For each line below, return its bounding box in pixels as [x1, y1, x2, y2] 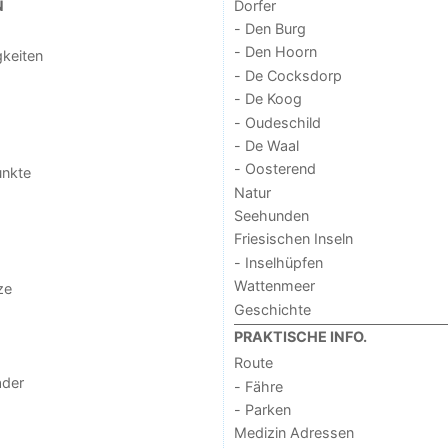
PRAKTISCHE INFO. [233, 327, 367, 345]
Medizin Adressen [233, 424, 354, 442]
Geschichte [233, 300, 311, 318]
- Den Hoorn [233, 43, 317, 61]
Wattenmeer [233, 277, 315, 295]
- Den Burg [233, 20, 306, 38]
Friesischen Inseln [233, 230, 353, 248]
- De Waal [233, 136, 299, 154]
